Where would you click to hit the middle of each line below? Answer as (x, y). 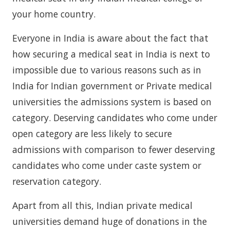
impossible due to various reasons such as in (107, 70)
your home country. (54, 14)
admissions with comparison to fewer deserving (114, 149)
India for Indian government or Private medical (112, 86)
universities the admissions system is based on (112, 102)
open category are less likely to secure (92, 133)
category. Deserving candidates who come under (115, 118)
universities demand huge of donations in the (110, 221)
